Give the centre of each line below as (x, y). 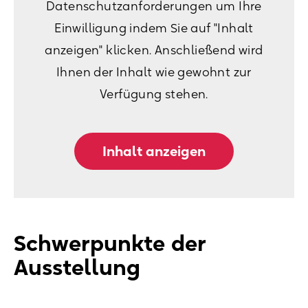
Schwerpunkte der (110, 243)
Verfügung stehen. (154, 93)
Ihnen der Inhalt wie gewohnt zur (154, 71)
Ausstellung (77, 267)
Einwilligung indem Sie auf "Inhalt (154, 27)
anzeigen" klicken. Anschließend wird (154, 49)
